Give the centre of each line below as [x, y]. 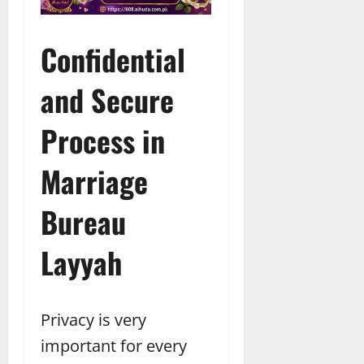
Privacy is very [93, 320]
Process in [103, 141]
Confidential [113, 59]
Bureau [83, 222]
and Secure [107, 100]
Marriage [94, 181]
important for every [114, 346]
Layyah [81, 262]
